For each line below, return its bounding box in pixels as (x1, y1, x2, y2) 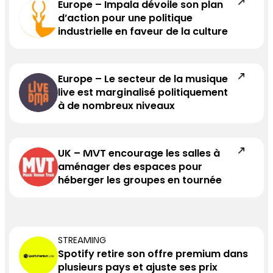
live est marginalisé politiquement (58, 88, 229, 99)
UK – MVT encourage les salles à (58, 149, 221, 160)
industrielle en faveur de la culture (58, 27, 229, 38)
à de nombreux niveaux (58, 102, 175, 112)
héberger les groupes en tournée (58, 176, 222, 186)
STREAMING (58, 237, 107, 246)
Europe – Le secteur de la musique (58, 75, 229, 85)
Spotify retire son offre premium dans (58, 250, 249, 260)
